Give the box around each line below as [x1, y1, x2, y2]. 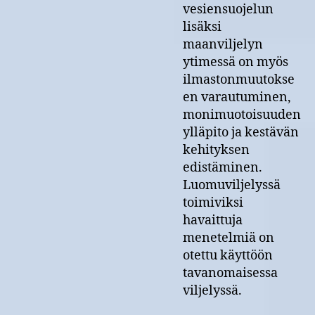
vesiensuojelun [183, 1, 274, 18]
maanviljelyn [183, 37, 263, 53]
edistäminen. [183, 160, 262, 176]
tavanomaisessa [183, 265, 278, 281]
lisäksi [183, 19, 221, 35]
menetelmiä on [183, 230, 274, 246]
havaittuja [183, 212, 243, 229]
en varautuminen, [183, 89, 291, 105]
